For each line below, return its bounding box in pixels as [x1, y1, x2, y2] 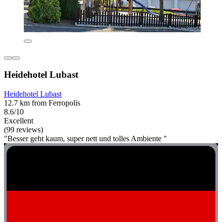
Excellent [4, 116, 33, 125]
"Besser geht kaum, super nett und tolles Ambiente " [4, 134, 167, 143]
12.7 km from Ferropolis [4, 98, 80, 107]
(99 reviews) [4, 125, 43, 134]
